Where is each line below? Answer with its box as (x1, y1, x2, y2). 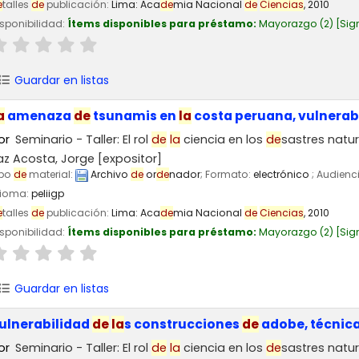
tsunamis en (91, 107, 179, 124)
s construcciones (124, 315, 242, 333)
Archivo (88, 167, 131, 182)
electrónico (253, 167, 312, 182)
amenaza (5, 107, 74, 124)
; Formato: (200, 167, 253, 182)
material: (26, 167, 75, 182)
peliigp (31, 187, 64, 201)
